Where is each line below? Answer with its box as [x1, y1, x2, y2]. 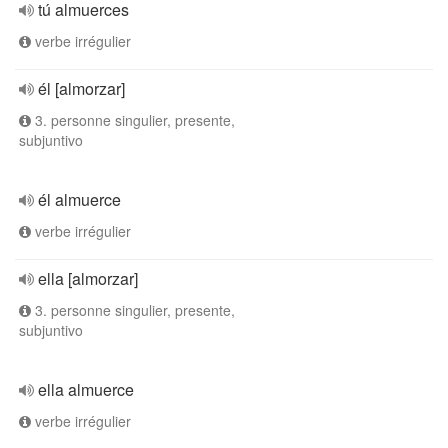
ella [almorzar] [38, 267, 138, 290]
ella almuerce [38, 378, 134, 401]
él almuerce [38, 188, 121, 211]
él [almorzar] [38, 77, 125, 100]
